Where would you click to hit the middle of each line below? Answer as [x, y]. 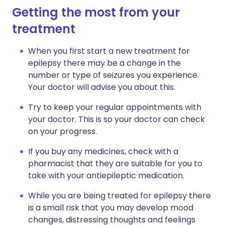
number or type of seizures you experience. [114, 75]
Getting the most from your [96, 12]
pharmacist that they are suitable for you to [115, 163]
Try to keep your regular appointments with [115, 107]
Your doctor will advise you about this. [102, 87]
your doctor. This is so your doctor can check [117, 119]
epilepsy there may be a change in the [104, 63]
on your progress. [63, 131]
